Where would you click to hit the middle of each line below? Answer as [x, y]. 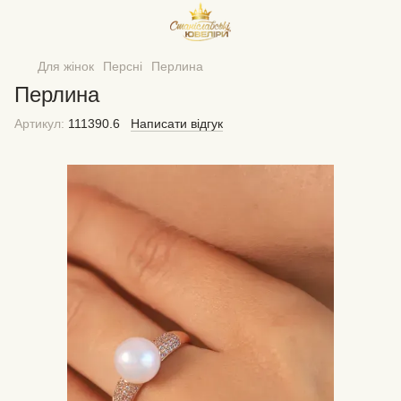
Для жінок [66, 66]
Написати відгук [177, 124]
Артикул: [39, 124]
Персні [123, 66]
